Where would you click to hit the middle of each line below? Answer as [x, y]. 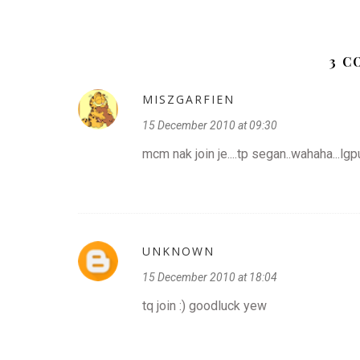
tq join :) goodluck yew [205, 306]
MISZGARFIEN [188, 99]
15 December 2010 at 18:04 [210, 277]
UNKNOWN [178, 251]
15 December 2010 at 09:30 [210, 125]
